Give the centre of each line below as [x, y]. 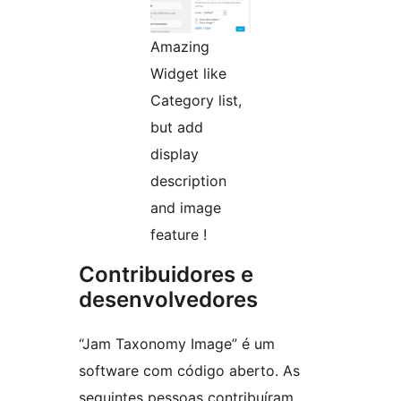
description [188, 180]
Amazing [180, 46]
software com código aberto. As [189, 370]
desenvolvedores [168, 299]
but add [177, 127]
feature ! [179, 234]
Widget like [188, 73]
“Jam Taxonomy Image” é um [177, 343]
